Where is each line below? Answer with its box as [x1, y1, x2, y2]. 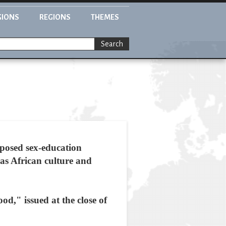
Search [101, 40, 123, 48]
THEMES [91, 13, 119, 21]
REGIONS [39, 13, 71, 21]
